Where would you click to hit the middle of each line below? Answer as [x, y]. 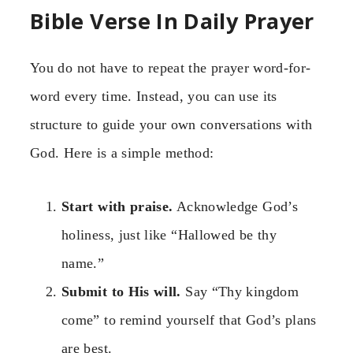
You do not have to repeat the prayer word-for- [171, 67]
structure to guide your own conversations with [171, 124]
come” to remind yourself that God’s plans [189, 320]
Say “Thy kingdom [240, 291]
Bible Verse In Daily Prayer [172, 21]
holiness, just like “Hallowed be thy [169, 234]
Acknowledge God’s [235, 206]
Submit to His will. [121, 291]
